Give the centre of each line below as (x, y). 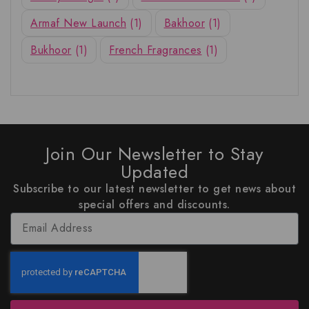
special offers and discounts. (154, 204)
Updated (154, 171)
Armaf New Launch (78, 23)
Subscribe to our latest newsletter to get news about (154, 188)
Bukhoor (51, 50)
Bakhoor (184, 23)
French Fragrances (156, 50)
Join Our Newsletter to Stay (154, 153)
